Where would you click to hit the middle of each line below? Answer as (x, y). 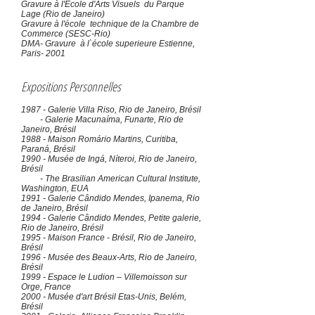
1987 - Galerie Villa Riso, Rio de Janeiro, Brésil (111, 110)
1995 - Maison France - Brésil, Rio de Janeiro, (109, 238)
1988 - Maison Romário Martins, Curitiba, (99, 139)
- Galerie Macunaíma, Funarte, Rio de (102, 120)
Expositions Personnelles (71, 86)
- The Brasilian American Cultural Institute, (111, 179)
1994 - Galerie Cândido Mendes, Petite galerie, (111, 218)
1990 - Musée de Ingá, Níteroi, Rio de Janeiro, (109, 159)
